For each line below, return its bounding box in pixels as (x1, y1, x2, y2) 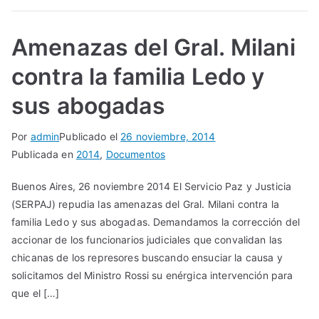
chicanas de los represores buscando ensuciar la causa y (11, 251, 283, 263)
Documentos (105, 147, 166, 160)
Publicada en (11, 147, 76, 160)
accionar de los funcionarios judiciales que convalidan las (11, 233, 283, 246)
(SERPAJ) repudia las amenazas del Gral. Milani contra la (11, 197, 279, 210)
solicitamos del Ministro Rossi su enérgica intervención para (11, 268, 293, 281)
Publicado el (59, 130, 121, 142)
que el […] (11, 286, 60, 299)
